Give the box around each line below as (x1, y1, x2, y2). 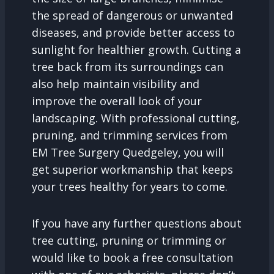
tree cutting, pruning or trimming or (32, 232, 226, 248)
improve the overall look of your (32, 93, 202, 108)
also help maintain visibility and (32, 76, 199, 91)
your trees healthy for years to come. (32, 179, 228, 194)
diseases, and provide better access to (32, 24, 235, 40)
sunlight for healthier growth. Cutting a (32, 42, 241, 57)
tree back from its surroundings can (32, 59, 223, 74)
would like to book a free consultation (32, 250, 233, 265)
